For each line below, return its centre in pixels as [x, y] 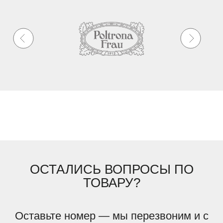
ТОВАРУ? [111, 182]
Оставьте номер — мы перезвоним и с [111, 216]
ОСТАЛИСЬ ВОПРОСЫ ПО [111, 169]
